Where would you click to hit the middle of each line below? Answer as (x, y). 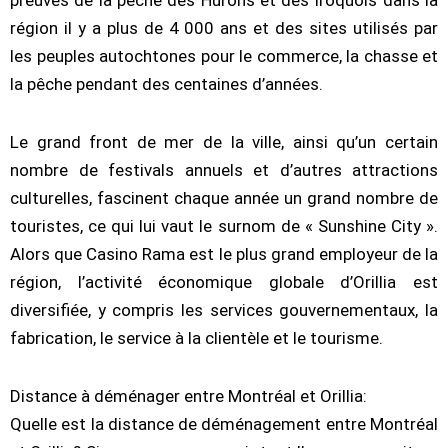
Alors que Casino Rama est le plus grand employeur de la (224, 253)
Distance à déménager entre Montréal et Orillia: (188, 395)
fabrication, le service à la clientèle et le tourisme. (196, 337)
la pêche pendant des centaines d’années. (166, 84)
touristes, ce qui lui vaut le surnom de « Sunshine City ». (224, 225)
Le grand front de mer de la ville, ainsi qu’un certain (224, 141)
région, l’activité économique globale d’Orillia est (224, 281)
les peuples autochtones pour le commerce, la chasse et (224, 56)
